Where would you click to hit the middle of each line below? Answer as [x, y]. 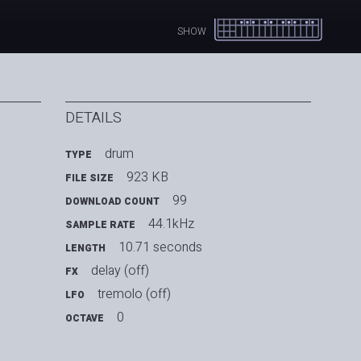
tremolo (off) [134, 294]
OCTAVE [85, 318]
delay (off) [120, 270]
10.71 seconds [160, 247]
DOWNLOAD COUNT [112, 201]
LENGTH [85, 248]
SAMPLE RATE [100, 224]
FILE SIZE [89, 178]
